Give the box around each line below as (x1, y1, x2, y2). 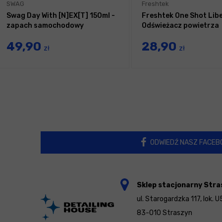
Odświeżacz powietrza (142, 21, 219, 30)
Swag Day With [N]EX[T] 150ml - (6, 11, 115, 20)
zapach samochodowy (6, 21, 84, 30)
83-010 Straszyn (136, 209, 192, 218)
